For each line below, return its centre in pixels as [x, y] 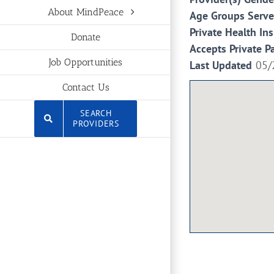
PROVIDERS [96, 123]
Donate [86, 37]
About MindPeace [86, 12]
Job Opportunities [86, 62]
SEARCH [96, 113]
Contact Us [86, 87]
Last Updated [221, 65]
